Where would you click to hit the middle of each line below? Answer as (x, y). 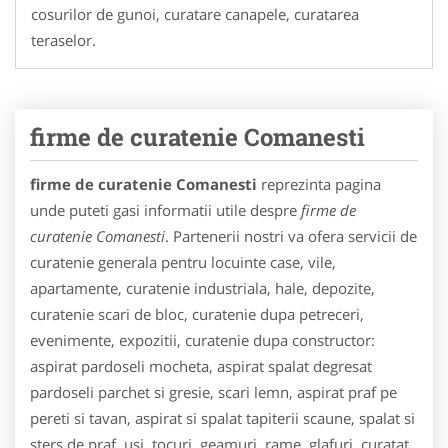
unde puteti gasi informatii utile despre (165, 209)
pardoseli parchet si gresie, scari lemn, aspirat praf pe (213, 391)
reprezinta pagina (319, 183)
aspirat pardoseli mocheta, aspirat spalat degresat (201, 365)
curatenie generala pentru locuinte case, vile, (183, 261)
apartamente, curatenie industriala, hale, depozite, (204, 287)
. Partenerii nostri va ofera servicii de (291, 235)
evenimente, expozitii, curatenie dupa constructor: (202, 339)
